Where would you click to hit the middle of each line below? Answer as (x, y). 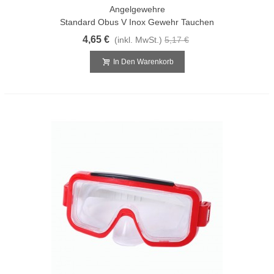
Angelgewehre (137, 9)
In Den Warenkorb (143, 61)
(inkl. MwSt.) (138, 39)
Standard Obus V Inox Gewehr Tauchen (137, 22)
